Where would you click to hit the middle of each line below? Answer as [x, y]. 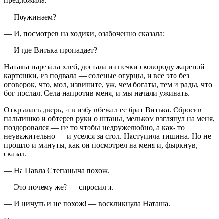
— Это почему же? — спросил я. [59, 187]
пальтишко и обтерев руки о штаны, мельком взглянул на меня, [109, 118]
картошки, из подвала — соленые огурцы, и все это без [97, 75]
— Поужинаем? [30, 17]
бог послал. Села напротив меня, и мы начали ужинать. [97, 93]
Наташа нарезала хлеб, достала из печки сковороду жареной [104, 66]
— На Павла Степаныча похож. [57, 170]
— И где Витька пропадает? [51, 50]
